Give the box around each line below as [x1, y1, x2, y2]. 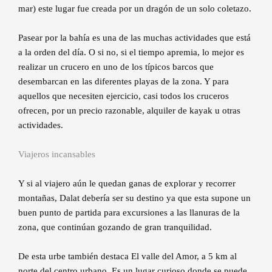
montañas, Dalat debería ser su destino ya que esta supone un [18, 193, 251, 203]
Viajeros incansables [18, 149, 95, 160]
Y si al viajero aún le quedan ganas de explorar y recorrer [18, 178, 236, 189]
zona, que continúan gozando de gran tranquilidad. [18, 222, 212, 233]
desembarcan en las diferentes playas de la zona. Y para [18, 76, 229, 87]
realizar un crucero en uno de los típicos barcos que [18, 62, 214, 72]
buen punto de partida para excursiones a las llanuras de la [18, 208, 240, 218]
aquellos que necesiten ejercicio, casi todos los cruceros [18, 91, 229, 101]
